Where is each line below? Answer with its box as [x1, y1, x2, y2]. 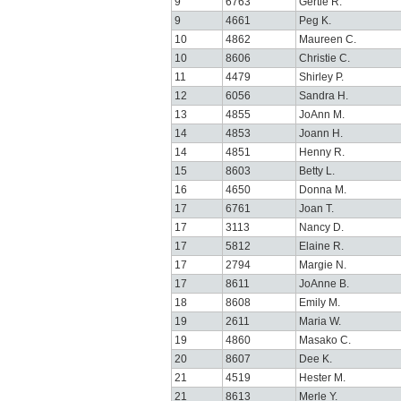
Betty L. [299, 165, 335, 177]
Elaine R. [299, 240, 344, 252]
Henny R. [299, 146, 345, 158]
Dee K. [299, 353, 332, 365]
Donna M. [299, 183, 346, 196]
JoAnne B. [299, 277, 349, 290]
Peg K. [299, 14, 331, 27]
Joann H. [299, 127, 343, 140]
